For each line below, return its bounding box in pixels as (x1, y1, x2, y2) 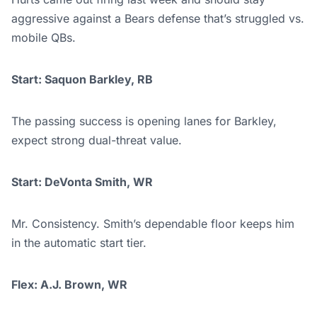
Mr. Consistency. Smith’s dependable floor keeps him (11, 217, 294, 231)
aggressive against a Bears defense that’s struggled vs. (11, 11, 304, 26)
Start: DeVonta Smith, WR (11, 175, 153, 190)
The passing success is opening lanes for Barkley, (11, 114, 277, 129)
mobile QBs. (11, 30, 76, 45)
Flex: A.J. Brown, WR (11, 277, 127, 292)
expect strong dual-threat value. (11, 133, 182, 148)
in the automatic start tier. (11, 236, 146, 250)
